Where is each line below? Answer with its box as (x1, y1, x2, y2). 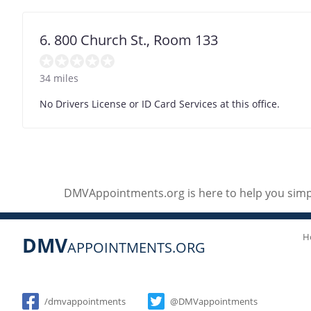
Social (22, 260, 74, 284)
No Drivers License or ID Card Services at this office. (40, 96, 280, 110)
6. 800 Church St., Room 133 (40, 30, 218, 49)
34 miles (40, 71, 78, 85)
